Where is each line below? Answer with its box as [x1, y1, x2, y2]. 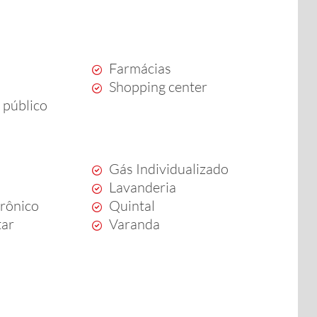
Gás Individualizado [108, 160, 229, 178]
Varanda [108, 215, 160, 233]
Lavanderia [108, 178, 176, 196]
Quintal [108, 197, 155, 214]
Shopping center [108, 78, 207, 96]
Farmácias [108, 59, 171, 77]
